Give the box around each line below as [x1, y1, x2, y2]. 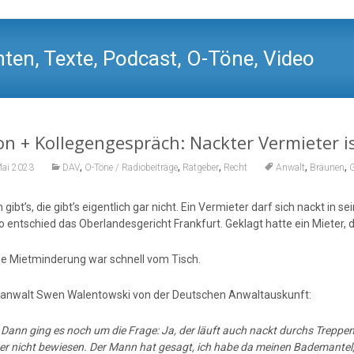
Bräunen [309, 161, 345, 173]
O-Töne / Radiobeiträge [84, 161, 178, 173]
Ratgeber [182, 161, 219, 173]
